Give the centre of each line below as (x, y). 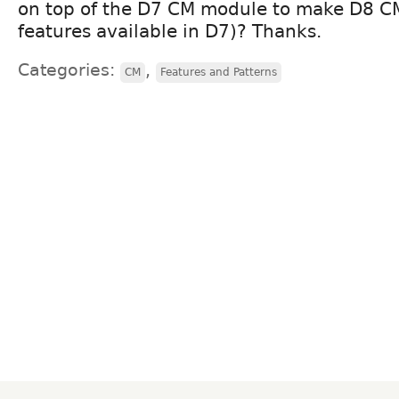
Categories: (69, 69)
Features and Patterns (219, 72)
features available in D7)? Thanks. (170, 31)
